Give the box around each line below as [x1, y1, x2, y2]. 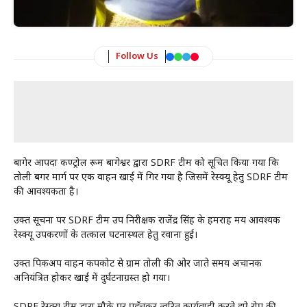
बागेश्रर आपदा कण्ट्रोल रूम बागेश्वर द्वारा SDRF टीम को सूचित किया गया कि [14, 157, 279, 170]
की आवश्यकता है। [14, 186, 78, 199]
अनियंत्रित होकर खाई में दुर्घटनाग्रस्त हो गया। [14, 272, 170, 285]
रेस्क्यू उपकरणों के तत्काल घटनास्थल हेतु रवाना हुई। [14, 229, 197, 242]
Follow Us [116, 51, 158, 62]
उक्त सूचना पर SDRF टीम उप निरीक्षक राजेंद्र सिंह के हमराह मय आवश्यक [14, 214, 280, 228]
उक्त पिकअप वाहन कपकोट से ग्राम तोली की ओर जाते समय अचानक [14, 258, 262, 271]
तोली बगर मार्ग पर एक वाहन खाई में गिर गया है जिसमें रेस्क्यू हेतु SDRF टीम [14, 171, 288, 184]
